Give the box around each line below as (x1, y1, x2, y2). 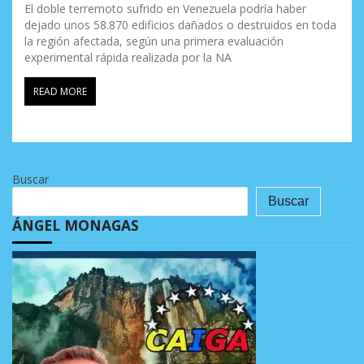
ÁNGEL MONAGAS (12, 214, 139, 235)
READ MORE (33, 84, 87, 98)
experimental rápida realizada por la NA (24, 49, 232, 65)
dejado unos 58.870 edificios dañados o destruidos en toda (24, 16, 336, 32)
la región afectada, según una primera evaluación (24, 32, 284, 49)
